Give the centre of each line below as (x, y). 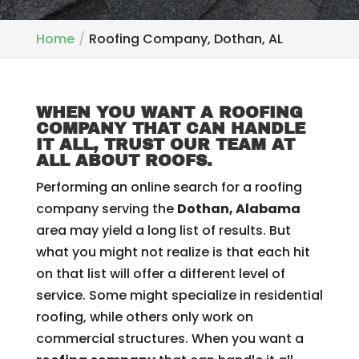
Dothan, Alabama (238, 209)
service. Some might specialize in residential (179, 295)
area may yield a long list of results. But (163, 230)
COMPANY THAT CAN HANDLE (170, 128)
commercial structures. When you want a (169, 339)
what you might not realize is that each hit (173, 252)
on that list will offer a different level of (160, 274)
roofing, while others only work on (144, 317)
